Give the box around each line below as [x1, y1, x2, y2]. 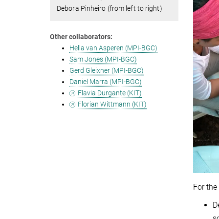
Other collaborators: [50, 33, 112, 41]
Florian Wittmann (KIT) [78, 100, 147, 109]
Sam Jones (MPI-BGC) [69, 55, 137, 64]
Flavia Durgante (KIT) [78, 89, 142, 97]
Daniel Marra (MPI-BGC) [69, 78, 142, 86]
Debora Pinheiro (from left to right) [57, 4, 162, 13]
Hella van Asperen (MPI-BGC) [69, 44, 157, 52]
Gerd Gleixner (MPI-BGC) [69, 66, 144, 75]
